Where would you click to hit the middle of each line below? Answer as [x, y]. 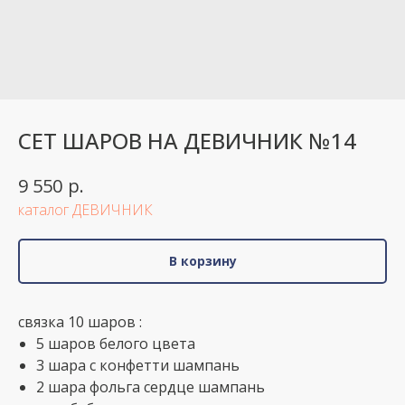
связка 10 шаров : [80, 321]
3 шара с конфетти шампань [138, 365]
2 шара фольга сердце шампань [151, 386]
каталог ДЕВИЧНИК [85, 209]
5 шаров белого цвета [116, 343]
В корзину [202, 260]
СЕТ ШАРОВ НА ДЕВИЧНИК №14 [187, 141]
